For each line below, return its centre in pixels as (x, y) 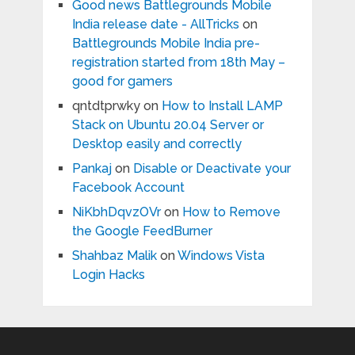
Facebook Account (128, 188)
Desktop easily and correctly (157, 144)
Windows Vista (221, 256)
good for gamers (122, 82)
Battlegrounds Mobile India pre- (166, 44)
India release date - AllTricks (155, 25)
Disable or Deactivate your (212, 169)
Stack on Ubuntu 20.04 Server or (168, 125)
